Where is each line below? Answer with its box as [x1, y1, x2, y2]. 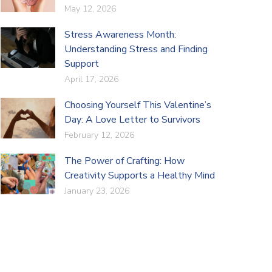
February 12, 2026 [64, 129, 134, 141]
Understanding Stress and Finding [64, 42, 208, 56]
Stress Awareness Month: [64, 27, 176, 41]
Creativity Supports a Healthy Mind [64, 168, 215, 182]
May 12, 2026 [64, 2, 116, 15]
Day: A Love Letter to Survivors [64, 112, 200, 126]
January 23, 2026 [64, 185, 129, 197]
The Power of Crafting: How [64, 154, 185, 168]
